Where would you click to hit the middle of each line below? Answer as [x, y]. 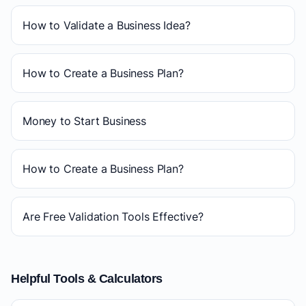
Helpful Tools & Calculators [87, 279]
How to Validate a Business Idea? [107, 25]
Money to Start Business [84, 121]
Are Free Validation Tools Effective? [113, 217]
